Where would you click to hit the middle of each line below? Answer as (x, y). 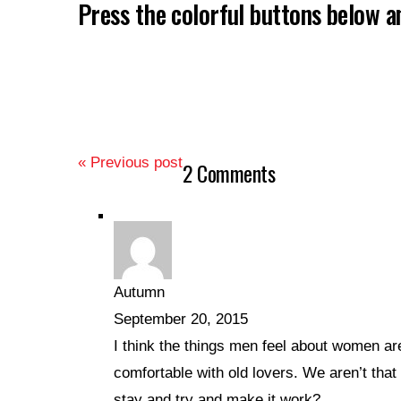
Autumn (139, 293)
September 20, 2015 (181, 320)
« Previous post (130, 163)
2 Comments (229, 173)
